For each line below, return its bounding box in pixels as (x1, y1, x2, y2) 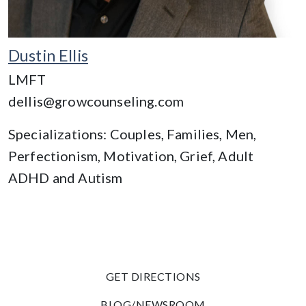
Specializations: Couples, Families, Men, (8, 126, 257, 142)
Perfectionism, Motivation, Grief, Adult (8, 148, 254, 164)
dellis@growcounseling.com (8, 93, 184, 109)
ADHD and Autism (8, 169, 123, 186)
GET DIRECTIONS (105, 270, 201, 283)
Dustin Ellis (8, 46, 88, 65)
